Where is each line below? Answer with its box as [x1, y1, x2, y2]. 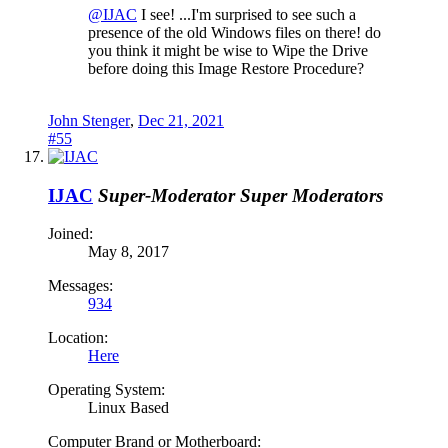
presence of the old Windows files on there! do [88, 23, 381, 41]
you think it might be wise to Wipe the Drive [88, 41, 368, 59]
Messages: [48, 277, 113, 295]
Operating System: [48, 381, 165, 399]
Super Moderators [240, 184, 383, 206]
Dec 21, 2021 [138, 111, 224, 129]
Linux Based [88, 399, 169, 417]
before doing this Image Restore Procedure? [88, 59, 364, 77]
